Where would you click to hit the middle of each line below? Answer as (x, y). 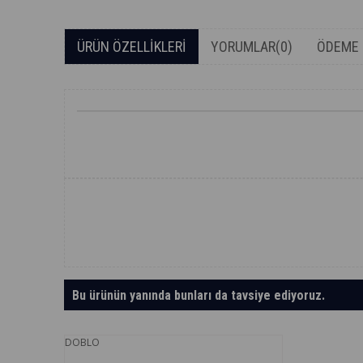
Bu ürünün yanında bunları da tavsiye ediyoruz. (198, 295)
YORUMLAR (243, 47)
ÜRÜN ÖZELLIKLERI (131, 47)
